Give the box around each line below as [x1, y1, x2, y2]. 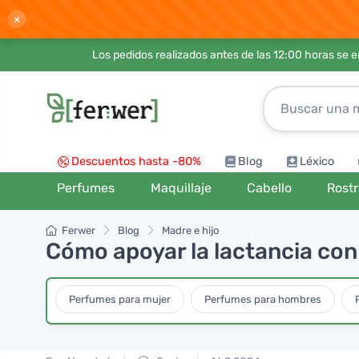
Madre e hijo [162, 224, 219, 236]
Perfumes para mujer [69, 292, 171, 305]
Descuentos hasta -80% [71, 155, 201, 168]
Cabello [246, 180, 292, 196]
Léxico [300, 155, 334, 168]
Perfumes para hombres [204, 292, 321, 305]
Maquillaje [150, 180, 212, 196]
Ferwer [62, 224, 95, 236]
